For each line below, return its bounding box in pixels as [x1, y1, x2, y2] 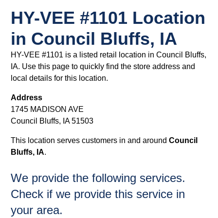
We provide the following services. [11, 171, 186, 184]
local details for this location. [11, 74, 109, 82]
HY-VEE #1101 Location [11, 8, 206, 28]
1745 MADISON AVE [11, 105, 84, 113]
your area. [11, 203, 63, 217]
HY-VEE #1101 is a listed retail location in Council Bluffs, [11, 51, 207, 59]
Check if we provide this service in [11, 187, 185, 200]
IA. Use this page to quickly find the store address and [11, 62, 196, 71]
